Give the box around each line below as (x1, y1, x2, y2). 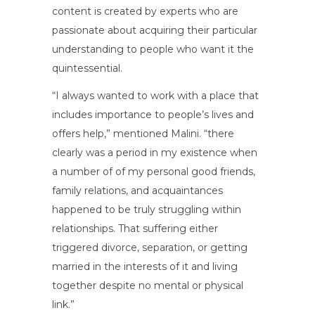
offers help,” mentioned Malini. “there (52, 127, 234, 140)
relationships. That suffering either (52, 221, 218, 235)
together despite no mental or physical (52, 278, 243, 292)
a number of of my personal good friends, (52, 165, 255, 178)
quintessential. (52, 61, 122, 75)
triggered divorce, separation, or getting (52, 240, 247, 254)
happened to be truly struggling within (52, 202, 241, 216)
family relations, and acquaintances (52, 184, 223, 197)
